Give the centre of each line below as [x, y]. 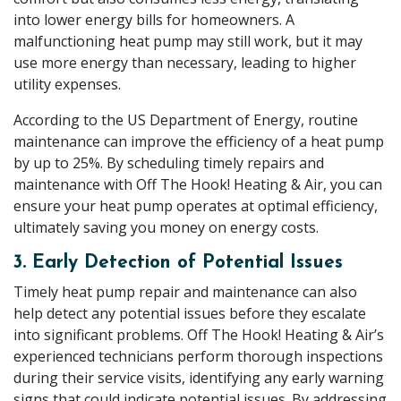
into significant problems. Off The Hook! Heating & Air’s [199, 335]
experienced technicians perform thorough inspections [198, 357]
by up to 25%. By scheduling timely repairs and [169, 163]
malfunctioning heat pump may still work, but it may [188, 42]
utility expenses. [67, 85]
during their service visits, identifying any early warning [199, 378]
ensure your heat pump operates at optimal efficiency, [196, 206]
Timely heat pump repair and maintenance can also [185, 292]
